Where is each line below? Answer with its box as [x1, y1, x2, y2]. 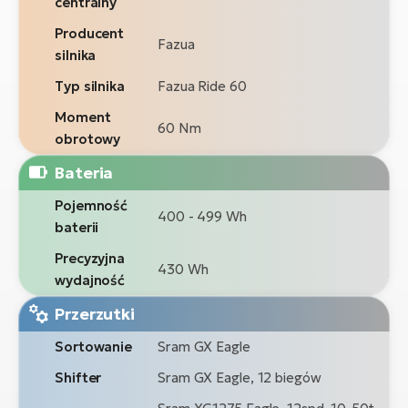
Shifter [55, 368, 102, 386]
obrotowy [55, 129, 121, 148]
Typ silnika [55, 76, 125, 95]
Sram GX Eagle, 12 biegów [158, 368, 321, 386]
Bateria [54, 161, 114, 183]
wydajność [55, 270, 126, 289]
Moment [55, 107, 111, 126]
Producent [55, 24, 125, 42]
